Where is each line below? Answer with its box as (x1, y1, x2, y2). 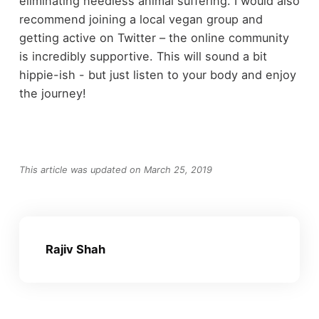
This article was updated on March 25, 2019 (19, 164, 212, 175)
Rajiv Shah (45, 242, 105, 256)
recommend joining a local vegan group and (19, 12, 263, 27)
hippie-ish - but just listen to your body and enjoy (19, 68, 296, 83)
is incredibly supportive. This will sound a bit (19, 49, 267, 64)
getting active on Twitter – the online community (19, 31, 289, 46)
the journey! (19, 86, 86, 101)
